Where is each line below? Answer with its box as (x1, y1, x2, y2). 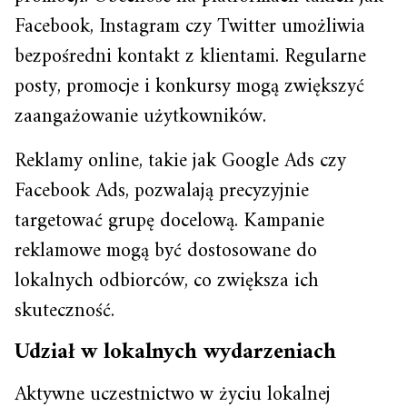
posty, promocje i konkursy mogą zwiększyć (15, 68, 364, 104)
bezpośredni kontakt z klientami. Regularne (15, 38, 366, 74)
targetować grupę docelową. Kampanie (15, 203, 324, 239)
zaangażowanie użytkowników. (15, 98, 266, 134)
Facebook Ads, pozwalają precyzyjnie (15, 173, 309, 209)
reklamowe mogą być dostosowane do (15, 233, 317, 269)
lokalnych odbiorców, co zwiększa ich (15, 263, 319, 299)
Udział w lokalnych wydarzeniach (15, 333, 336, 372)
